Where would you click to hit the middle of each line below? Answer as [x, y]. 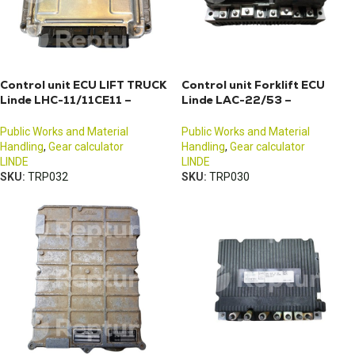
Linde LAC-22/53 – [237, 100]
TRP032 [48, 177]
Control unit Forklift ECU [253, 85]
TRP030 [229, 177]
